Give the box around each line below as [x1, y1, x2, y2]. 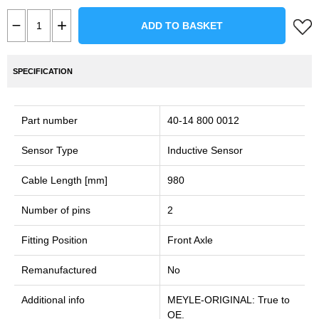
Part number [21, 115, 78, 126]
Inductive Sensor [167, 145, 243, 156]
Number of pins [21, 204, 90, 216]
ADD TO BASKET [141, 20, 223, 31]
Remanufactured [21, 264, 97, 276]
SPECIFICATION [13, 67, 73, 75]
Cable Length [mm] [21, 174, 108, 186]
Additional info [21, 294, 85, 305]
